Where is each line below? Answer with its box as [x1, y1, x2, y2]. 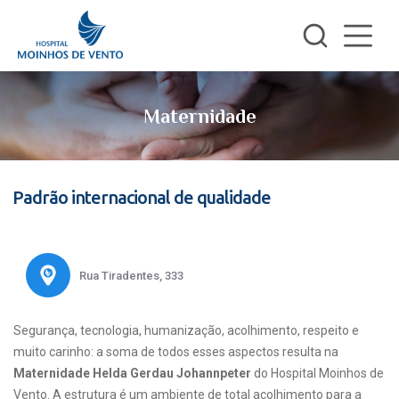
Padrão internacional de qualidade [12, 187, 271, 208]
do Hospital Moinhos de [251, 366, 384, 380]
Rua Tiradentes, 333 [78, 268, 183, 282]
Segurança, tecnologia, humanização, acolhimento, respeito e [13, 323, 359, 338]
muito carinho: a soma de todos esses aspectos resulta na [13, 345, 338, 359]
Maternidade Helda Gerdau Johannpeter [13, 366, 251, 380]
